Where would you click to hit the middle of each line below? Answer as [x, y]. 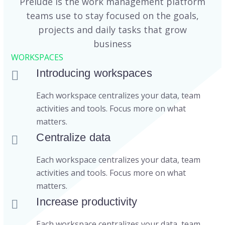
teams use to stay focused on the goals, [113, 16]
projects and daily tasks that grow [113, 30]
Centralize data [73, 138]
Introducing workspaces [94, 73]
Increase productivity [87, 202]
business [113, 44]
